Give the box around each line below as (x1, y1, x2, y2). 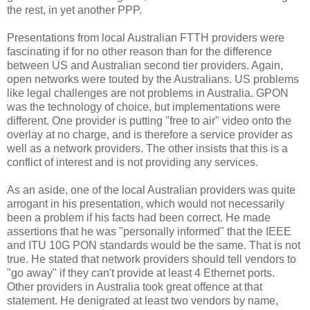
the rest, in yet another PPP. (7, 3, 142, 16)
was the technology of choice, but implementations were (7, 100, 280, 113)
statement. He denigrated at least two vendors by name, (7, 294, 278, 307)
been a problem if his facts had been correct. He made (7, 211, 271, 224)
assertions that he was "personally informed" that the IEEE (7, 225, 291, 237)
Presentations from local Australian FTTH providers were (7, 31, 284, 44)
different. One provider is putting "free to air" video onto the (7, 114, 291, 127)
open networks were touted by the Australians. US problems (7, 73, 299, 85)
